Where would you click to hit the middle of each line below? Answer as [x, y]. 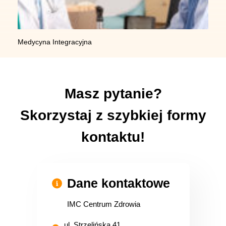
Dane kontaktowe [118, 183]
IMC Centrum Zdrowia [103, 204]
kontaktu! [113, 137]
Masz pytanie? [113, 94]
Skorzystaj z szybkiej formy [113, 115]
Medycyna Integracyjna [55, 42]
